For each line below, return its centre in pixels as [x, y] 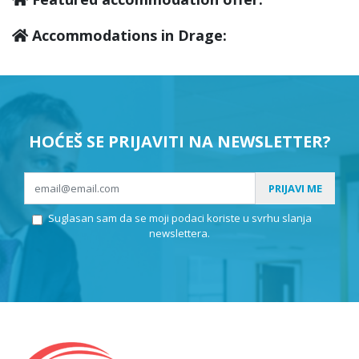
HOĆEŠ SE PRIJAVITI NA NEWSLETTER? [179, 142]
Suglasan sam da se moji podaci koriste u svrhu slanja [179, 218]
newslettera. [179, 234]
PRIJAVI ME [295, 188]
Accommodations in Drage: [127, 36]
